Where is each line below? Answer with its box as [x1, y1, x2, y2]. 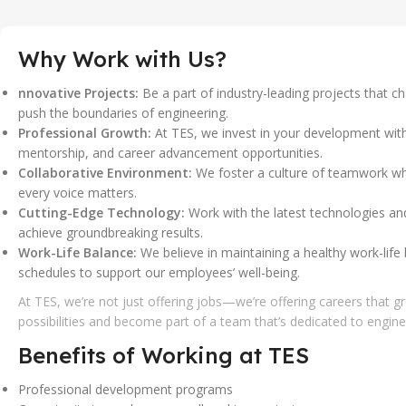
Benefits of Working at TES [18, 342, 309, 369]
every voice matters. [18, 184, 137, 201]
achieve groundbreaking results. [18, 224, 203, 241]
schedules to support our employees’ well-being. [18, 264, 300, 281]
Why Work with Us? [18, 45, 227, 72]
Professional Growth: [18, 124, 151, 141]
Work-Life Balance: [18, 244, 137, 261]
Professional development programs [18, 381, 233, 398]
